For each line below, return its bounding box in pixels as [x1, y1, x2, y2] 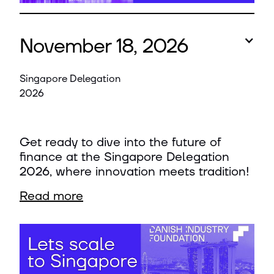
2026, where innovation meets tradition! [20, 164, 250, 180]
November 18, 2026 [20, 34, 188, 59]
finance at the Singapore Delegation [20, 149, 229, 165]
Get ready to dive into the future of [20, 135, 221, 150]
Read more [20, 188, 83, 204]
